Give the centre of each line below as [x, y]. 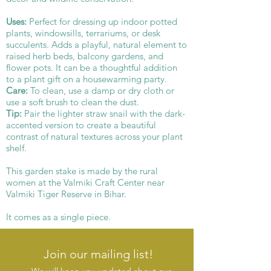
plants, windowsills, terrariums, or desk [83, 33]
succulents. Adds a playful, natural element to [96, 45]
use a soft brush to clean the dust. [73, 102]
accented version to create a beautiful [81, 125]
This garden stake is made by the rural [82, 171]
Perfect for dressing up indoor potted [102, 22]
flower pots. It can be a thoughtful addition [92, 68]
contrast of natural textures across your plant [94, 137]
